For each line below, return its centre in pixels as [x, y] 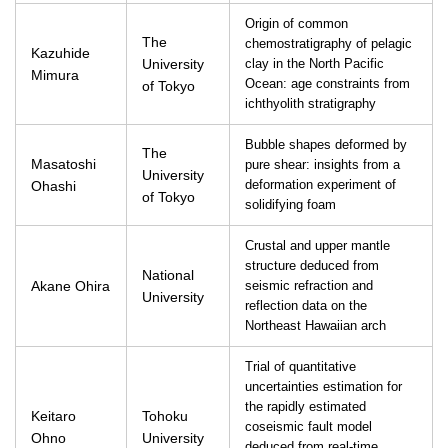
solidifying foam [290, 205]
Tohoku [165, 416]
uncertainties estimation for [323, 387]
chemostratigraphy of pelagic [328, 44]
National [168, 275]
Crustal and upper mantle [317, 246]
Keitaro [53, 416]
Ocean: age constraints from [327, 84]
